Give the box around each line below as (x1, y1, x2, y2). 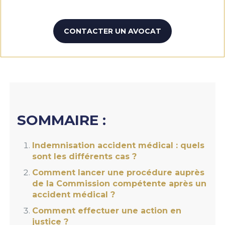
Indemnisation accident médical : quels (32, 141, 204, 150)
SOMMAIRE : (17, 111, 106, 129)
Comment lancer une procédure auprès (32, 168, 204, 177)
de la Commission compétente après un (32, 179, 206, 188)
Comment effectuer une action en (32, 206, 181, 215)
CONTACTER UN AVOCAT (63, 26, 161, 36)
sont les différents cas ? (32, 152, 137, 161)
